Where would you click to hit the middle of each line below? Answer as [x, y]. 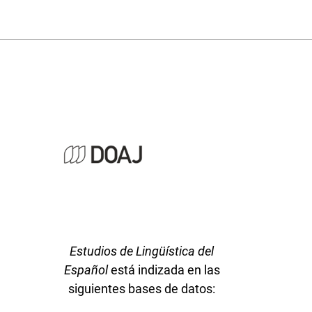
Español [86, 270]
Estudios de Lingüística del [142, 251]
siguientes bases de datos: [142, 288]
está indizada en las [164, 270]
